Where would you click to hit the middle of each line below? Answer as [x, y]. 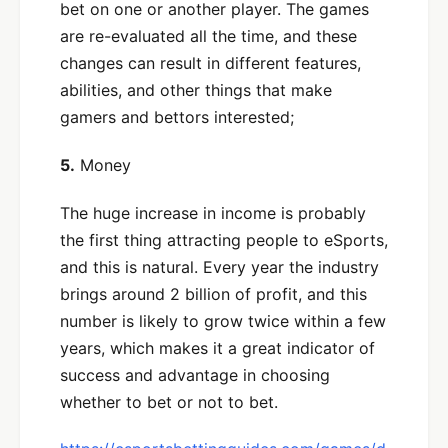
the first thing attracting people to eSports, [224, 239]
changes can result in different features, [210, 62]
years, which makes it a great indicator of [217, 347]
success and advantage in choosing [195, 374]
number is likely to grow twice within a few [223, 320]
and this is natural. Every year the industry [219, 266]
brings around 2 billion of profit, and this [213, 293]
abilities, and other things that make [196, 89]
